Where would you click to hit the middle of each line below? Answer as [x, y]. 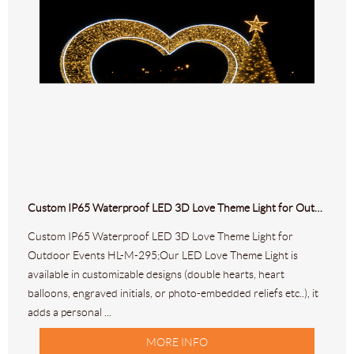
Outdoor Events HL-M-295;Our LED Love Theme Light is [163, 256]
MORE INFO [177, 343]
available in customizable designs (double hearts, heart [156, 275]
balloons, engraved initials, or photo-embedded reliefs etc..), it [173, 294]
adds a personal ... [70, 313]
